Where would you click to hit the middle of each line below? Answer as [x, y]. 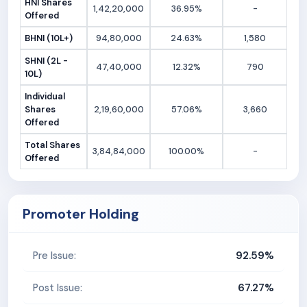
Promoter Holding [81, 214]
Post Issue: [58, 287]
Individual [45, 97]
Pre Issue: [54, 255]
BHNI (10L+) [49, 38]
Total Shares [53, 145]
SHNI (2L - [47, 61]
